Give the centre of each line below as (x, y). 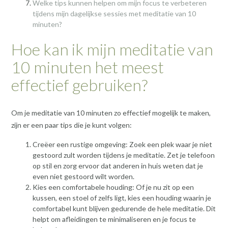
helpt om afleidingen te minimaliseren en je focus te (114, 219)
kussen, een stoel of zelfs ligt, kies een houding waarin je (122, 197)
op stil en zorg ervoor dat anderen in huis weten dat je (118, 165)
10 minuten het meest (88, 67)
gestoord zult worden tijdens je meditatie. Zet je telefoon (124, 155)
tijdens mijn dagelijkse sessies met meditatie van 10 (114, 13)
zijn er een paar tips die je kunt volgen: (72, 125)
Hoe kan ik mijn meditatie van (112, 49)
